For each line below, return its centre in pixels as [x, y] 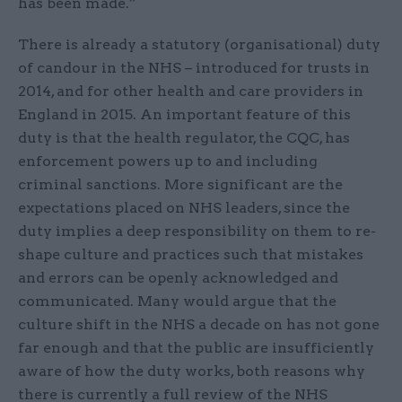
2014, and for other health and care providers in [191, 92]
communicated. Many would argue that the [177, 301]
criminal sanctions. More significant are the [180, 185]
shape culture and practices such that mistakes [191, 255]
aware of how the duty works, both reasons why [192, 371]
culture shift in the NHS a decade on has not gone [199, 325]
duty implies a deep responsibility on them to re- [197, 232]
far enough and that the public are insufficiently [196, 348]
